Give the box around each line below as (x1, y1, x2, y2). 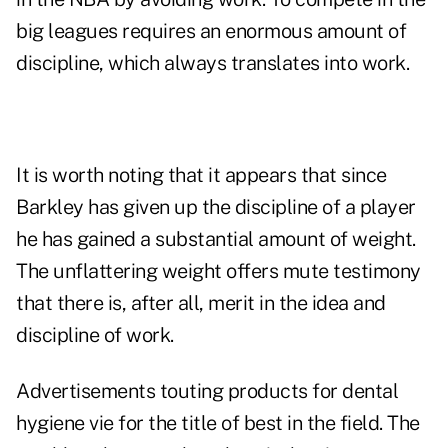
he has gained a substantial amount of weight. (16, 227, 416, 252)
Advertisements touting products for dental (16, 379, 398, 404)
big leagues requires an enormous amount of (16, 19, 406, 44)
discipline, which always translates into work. (16, 51, 409, 76)
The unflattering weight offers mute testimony (16, 259, 421, 284)
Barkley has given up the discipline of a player (16, 195, 416, 220)
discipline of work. (16, 323, 174, 348)
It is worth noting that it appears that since (16, 163, 387, 188)
